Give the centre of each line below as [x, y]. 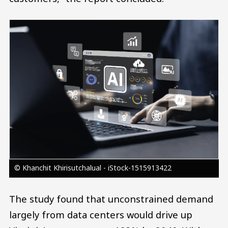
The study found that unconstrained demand [111, 199]
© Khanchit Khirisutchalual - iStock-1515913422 [93, 168]
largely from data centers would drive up [101, 215]
